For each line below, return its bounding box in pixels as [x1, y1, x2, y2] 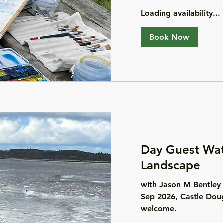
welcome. [141, 204, 177, 213]
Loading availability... [141, 8, 220, 18]
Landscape [141, 158, 200, 172]
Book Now [149, 32, 189, 42]
